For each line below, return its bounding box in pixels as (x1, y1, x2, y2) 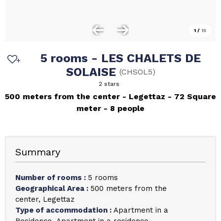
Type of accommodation (15, 206, 110, 215)
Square (187, 92, 216, 101)
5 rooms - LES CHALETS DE (40, 51, 201, 65)
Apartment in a (113, 206, 168, 215)
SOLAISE (66, 65, 119, 79)
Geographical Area (15, 184, 86, 193)
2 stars (99, 80, 119, 87)
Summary (15, 146, 60, 158)
